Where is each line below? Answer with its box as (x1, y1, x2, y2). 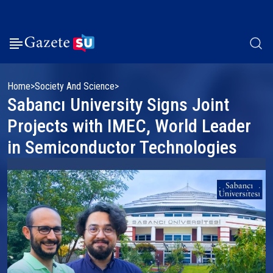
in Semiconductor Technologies (7, 136, 237, 158)
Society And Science (35, 80, 115, 92)
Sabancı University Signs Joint (7, 94, 229, 115)
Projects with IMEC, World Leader (7, 115, 251, 136)
